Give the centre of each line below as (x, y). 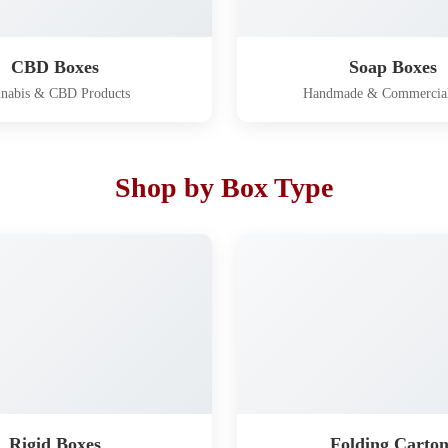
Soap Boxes (393, 67)
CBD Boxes (54, 67)
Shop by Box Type (224, 188)
